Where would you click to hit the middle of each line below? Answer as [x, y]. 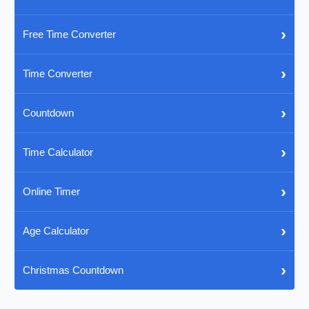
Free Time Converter [70, 34]
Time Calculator [58, 152]
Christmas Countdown [73, 270]
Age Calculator [56, 231]
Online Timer [52, 192]
